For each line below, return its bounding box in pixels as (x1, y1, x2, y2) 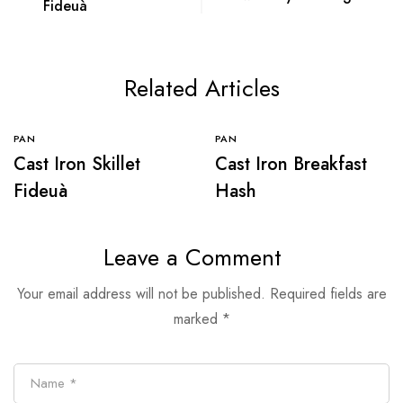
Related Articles (123, 71, 280, 106)
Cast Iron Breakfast (215, 151, 367, 178)
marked (173, 309, 222, 330)
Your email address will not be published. (16, 283, 265, 305)
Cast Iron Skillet (13, 151, 140, 178)
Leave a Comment (103, 240, 282, 275)
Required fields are (269, 283, 387, 305)
